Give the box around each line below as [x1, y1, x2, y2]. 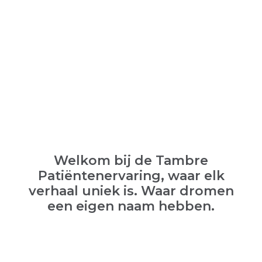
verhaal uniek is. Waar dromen [28, 183, 234, 199]
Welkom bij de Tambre [54, 153, 208, 169]
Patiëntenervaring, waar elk [37, 168, 225, 184]
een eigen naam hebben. [47, 198, 215, 215]
